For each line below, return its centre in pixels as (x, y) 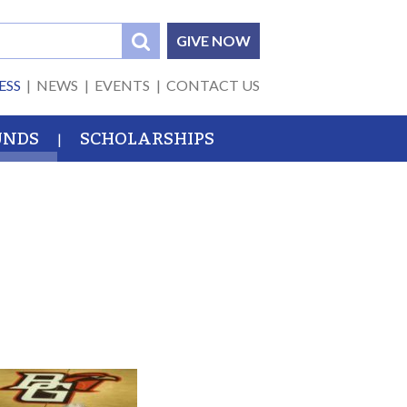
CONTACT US (213, 85)
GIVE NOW (213, 40)
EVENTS (123, 85)
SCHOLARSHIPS (147, 139)
